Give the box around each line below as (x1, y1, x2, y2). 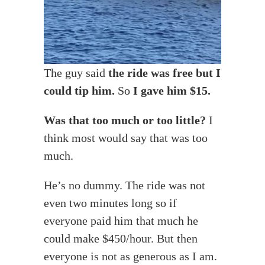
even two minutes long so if (44, 196, 177, 210)
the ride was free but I (108, 66, 221, 80)
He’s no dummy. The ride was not (44, 179, 205, 192)
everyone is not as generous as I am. (44, 250, 217, 263)
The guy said (44, 66, 108, 80)
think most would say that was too (44, 131, 208, 145)
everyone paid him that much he (44, 214, 198, 228)
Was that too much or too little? (44, 114, 206, 127)
